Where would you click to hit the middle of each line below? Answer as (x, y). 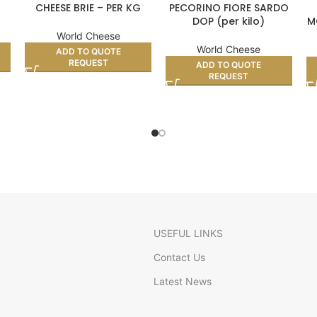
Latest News (183, 281)
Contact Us (179, 257)
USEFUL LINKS (188, 233)
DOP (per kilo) (229, 21)
